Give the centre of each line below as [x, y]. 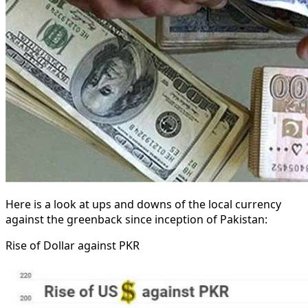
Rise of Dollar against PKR [73, 245]
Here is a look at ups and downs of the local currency [143, 204]
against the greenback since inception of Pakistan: [136, 219]
